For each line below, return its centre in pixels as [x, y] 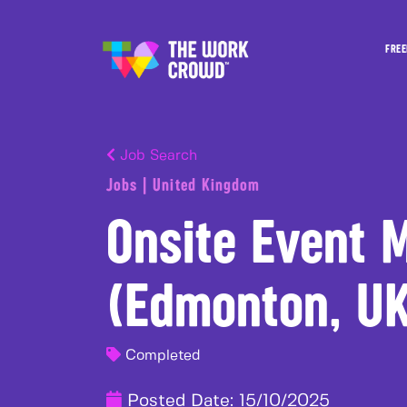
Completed [161, 356]
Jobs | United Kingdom [184, 185]
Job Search [156, 156]
